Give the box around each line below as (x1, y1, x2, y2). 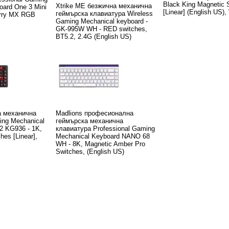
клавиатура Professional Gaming (56, 124, 155, 132)
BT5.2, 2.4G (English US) (56, 32, 131, 40)
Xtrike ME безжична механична (56, 2, 152, 10)
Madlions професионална (56, 109, 133, 117)
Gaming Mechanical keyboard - (56, 17, 148, 25)
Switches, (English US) (56, 147, 124, 155)
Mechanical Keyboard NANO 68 (56, 132, 150, 140)
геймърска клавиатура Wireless (56, 9, 153, 17)
